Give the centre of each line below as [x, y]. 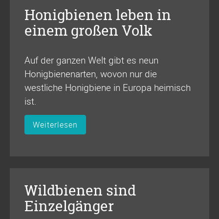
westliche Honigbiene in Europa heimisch [108, 87]
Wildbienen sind [80, 191]
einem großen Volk [88, 30]
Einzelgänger [69, 206]
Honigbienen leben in [98, 15]
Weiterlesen [55, 125]
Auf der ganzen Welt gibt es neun [91, 60]
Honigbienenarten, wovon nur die [91, 74]
